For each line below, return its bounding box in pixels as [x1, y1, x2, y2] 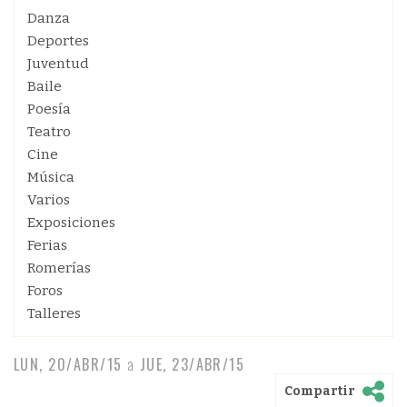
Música [27, 169, 74, 185]
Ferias [27, 237, 67, 253]
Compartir [284, 382, 355, 399]
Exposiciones [27, 214, 115, 231]
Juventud [27, 55, 89, 72]
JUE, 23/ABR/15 [139, 353, 245, 375]
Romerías [27, 260, 91, 276]
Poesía [27, 101, 71, 117]
